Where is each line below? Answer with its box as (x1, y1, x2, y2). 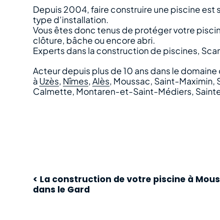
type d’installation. (33, 14, 109, 26)
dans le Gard (33, 184, 90, 196)
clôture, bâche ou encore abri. (33, 35, 156, 46)
